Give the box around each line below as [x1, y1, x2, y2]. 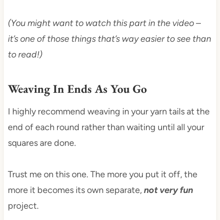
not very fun [143, 185, 193, 196]
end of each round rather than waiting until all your [7, 122, 204, 133]
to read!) [7, 49, 42, 60]
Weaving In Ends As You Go [7, 81, 147, 97]
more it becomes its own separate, [7, 185, 144, 196]
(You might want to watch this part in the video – [7, 18, 201, 29]
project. [7, 200, 39, 212]
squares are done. [7, 137, 76, 149]
